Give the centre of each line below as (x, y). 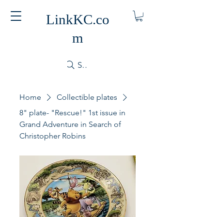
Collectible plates (87, 97)
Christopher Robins (53, 136)
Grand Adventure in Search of (70, 124)
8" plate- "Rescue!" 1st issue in (72, 112)
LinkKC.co (77, 19)
